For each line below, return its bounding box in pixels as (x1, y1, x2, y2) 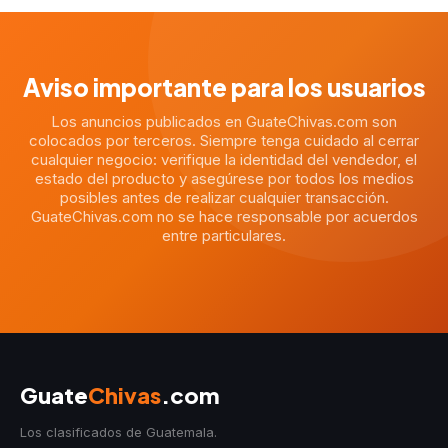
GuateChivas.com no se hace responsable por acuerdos (30, 207, 418, 226)
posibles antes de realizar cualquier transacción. (59, 188, 389, 207)
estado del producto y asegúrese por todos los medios (34, 169, 414, 188)
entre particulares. (162, 226, 286, 245)
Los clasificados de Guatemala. (20, 424, 217, 440)
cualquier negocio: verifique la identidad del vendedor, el (31, 150, 417, 169)
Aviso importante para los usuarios (22, 72, 426, 102)
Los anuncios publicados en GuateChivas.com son (51, 112, 397, 131)
